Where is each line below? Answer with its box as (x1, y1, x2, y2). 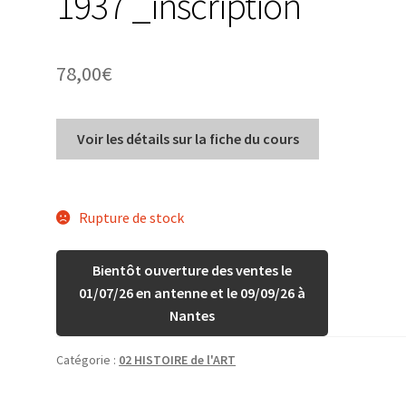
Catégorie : (56, 351, 120, 368)
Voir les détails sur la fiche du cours (76, 130, 299, 149)
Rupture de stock (78, 208, 184, 227)
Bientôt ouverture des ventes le (92, 260, 293, 279)
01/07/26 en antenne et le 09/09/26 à (79, 283, 306, 302)
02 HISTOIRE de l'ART (119, 351, 237, 368)
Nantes (169, 305, 216, 324)
